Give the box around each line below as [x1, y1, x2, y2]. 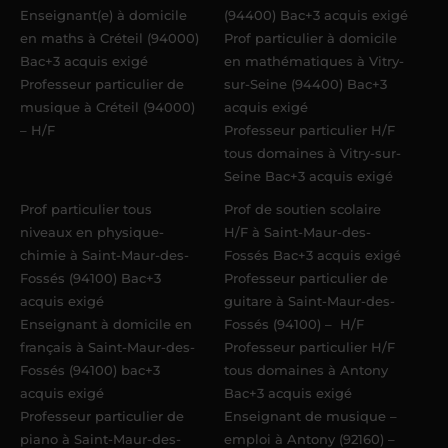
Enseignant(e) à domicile [20, 7, 187, 24]
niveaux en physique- [20, 224, 164, 241]
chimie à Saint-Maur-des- [20, 247, 189, 264]
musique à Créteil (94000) [20, 99, 195, 116]
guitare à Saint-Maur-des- [224, 293, 395, 310]
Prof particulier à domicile [224, 30, 397, 47]
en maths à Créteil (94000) [20, 30, 199, 47]
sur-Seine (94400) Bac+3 [224, 76, 387, 93]
